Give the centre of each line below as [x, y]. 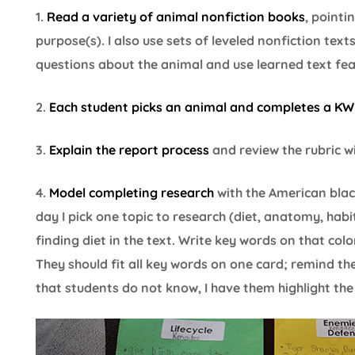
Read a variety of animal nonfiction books [174, 16]
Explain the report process [129, 149]
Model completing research [132, 192]
